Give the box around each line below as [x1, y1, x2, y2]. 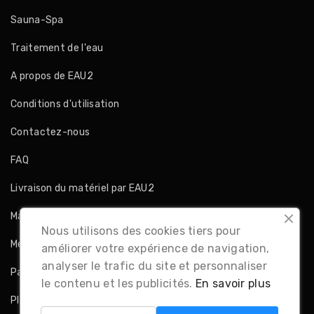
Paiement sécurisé [11, 266, 100, 278]
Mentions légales [11, 238, 89, 250]
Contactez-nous [11, 126, 90, 138]
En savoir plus [196, 277, 271, 290]
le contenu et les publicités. [41, 277, 196, 290]
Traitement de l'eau [11, 42, 104, 54]
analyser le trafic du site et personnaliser [41, 259, 267, 273]
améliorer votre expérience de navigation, [41, 242, 270, 255]
